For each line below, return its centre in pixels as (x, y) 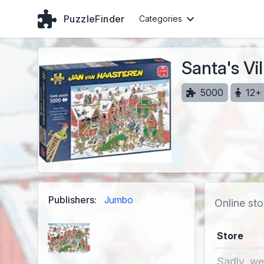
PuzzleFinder (94, 19)
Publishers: (72, 200)
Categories (160, 19)
